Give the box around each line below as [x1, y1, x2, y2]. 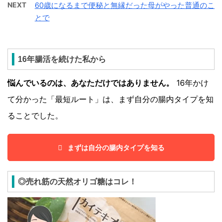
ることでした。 [7, 111, 63, 121]
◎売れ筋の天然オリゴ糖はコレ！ [18, 177, 137, 186]
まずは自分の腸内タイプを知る [67, 143, 165, 152]
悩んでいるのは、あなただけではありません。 [7, 78, 174, 88]
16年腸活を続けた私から [18, 55, 106, 64]
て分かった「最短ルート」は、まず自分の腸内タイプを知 [7, 94, 214, 105]
